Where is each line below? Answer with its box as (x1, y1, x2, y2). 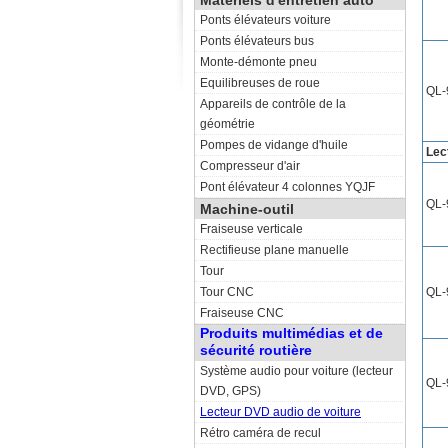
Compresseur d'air (200, 159, 300, 173)
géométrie (200, 117, 255, 131)
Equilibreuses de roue (200, 76, 320, 90)
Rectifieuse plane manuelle (200, 243, 349, 257)
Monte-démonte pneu (200, 55, 317, 69)
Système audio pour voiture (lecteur (200, 364, 393, 378)
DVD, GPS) (200, 384, 261, 398)
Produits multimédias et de (200, 325, 383, 341)
